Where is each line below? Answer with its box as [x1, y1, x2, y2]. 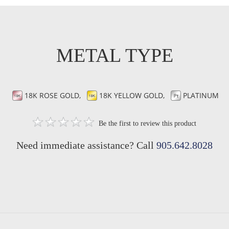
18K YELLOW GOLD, [97, 90, 169, 100]
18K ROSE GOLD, [22, 90, 85, 100]
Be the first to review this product [99, 119, 196, 127]
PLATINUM [181, 90, 219, 100]
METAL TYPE [56, 44, 173, 66]
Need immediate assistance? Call [16, 139, 156, 151]
